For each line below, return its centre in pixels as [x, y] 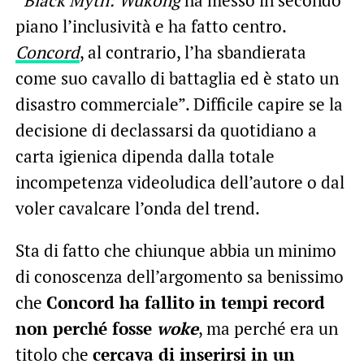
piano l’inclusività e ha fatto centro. [150, 26]
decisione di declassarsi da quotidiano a [166, 130]
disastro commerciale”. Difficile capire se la [179, 104]
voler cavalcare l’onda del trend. [137, 208]
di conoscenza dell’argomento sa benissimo [179, 276]
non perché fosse [86, 328]
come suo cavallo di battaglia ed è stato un [177, 78]
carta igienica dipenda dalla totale [145, 156]
